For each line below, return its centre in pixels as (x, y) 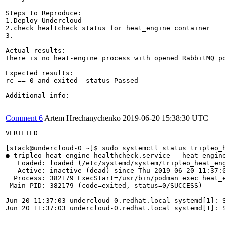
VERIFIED (22, 133)
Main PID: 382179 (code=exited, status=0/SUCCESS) (104, 185)
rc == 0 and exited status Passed (72, 80)
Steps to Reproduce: (44, 13)
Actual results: (36, 50)
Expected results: (40, 73)
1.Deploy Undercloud (44, 20)
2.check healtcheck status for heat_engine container (108, 28)
